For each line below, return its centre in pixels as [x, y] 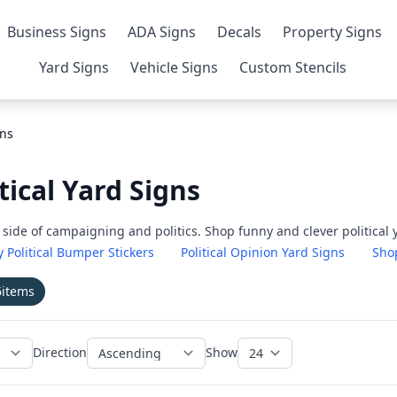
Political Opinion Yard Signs [263, 252]
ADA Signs [162, 32]
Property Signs [333, 32]
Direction [60, 352]
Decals [240, 32]
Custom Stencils [293, 67]
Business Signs [57, 32]
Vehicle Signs [175, 67]
